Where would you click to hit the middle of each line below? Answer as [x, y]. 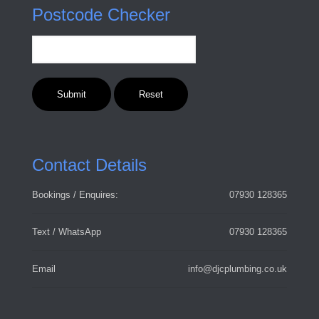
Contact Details [89, 165]
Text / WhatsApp [67, 232]
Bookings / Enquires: [75, 195]
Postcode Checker [101, 15]
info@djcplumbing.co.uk [237, 269]
